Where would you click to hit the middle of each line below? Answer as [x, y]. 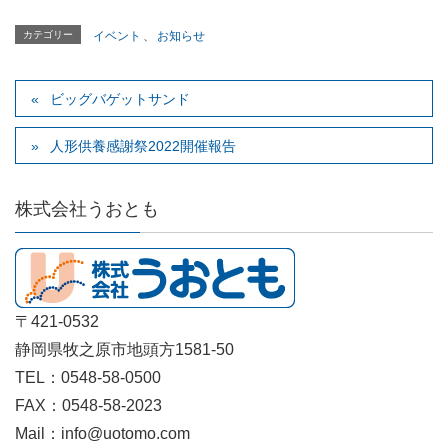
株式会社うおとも [87, 209]
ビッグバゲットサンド [120, 99]
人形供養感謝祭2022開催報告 [143, 146]
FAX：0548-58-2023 [88, 406]
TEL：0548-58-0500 [88, 378]
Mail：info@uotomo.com [102, 434]
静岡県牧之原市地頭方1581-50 [124, 350]
